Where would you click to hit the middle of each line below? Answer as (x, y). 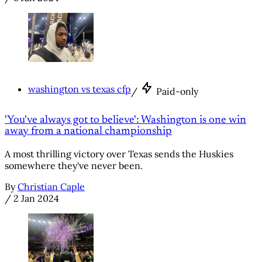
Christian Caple (51, 186)
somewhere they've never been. (74, 165)
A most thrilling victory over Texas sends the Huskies (119, 154)
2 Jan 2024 (36, 198)
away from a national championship (88, 132)
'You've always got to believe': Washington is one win (125, 120)
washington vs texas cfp (80, 89)
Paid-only (177, 91)
